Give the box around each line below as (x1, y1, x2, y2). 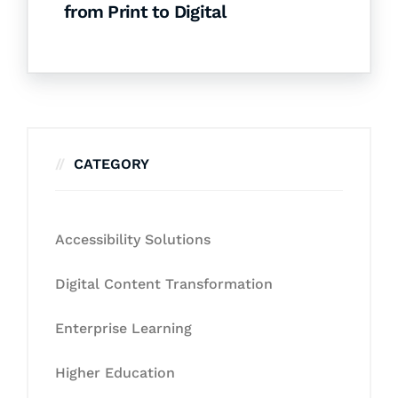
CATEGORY (74, 155, 149, 172)
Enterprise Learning (55, 320, 192, 337)
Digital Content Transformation (55, 275, 273, 292)
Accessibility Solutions (55, 231, 211, 248)
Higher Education (55, 364, 175, 381)
